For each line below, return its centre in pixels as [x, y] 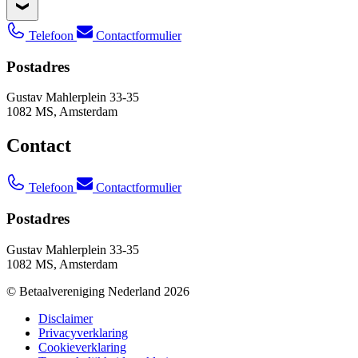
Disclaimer [66, 318]
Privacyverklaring [83, 332]
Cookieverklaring [82, 347]
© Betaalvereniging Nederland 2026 [98, 291]
